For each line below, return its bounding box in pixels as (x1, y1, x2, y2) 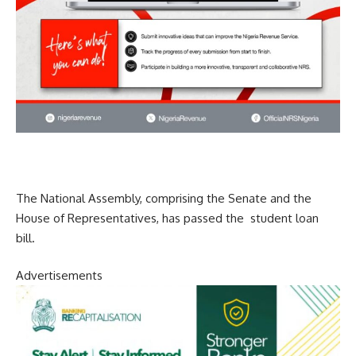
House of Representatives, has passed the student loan (16, 210, 319, 226)
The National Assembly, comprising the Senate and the (16, 190, 311, 206)
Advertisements (16, 268, 103, 284)
